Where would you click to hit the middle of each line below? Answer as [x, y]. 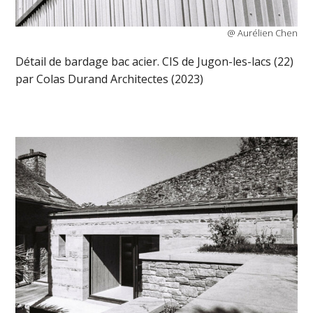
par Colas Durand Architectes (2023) [110, 79]
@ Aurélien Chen [262, 33]
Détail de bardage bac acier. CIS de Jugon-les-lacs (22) [155, 62]
